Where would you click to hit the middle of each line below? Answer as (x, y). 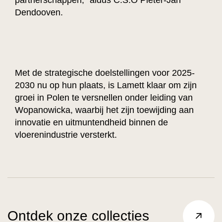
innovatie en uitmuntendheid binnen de (91, 122)
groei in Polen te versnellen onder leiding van (104, 97)
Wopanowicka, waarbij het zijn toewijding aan (104, 110)
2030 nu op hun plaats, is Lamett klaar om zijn (106, 85)
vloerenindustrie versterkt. (66, 135)
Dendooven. (39, 12)
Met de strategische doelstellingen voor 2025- (105, 73)
